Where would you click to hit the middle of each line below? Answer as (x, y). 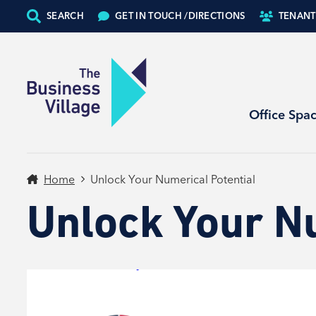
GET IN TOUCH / (151, 15)
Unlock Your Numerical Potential (173, 179)
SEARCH (65, 15)
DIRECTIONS (217, 15)
